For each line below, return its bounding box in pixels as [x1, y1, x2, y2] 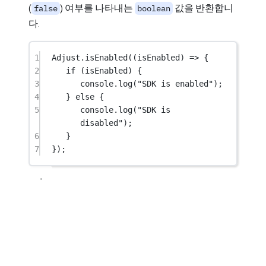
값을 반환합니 [173, 2, 233, 14]
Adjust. [52, 53, 85, 63]
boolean [137, 2, 170, 14]
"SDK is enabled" [137, 79, 214, 89]
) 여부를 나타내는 [60, 2, 135, 14]
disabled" [80, 118, 123, 128]
